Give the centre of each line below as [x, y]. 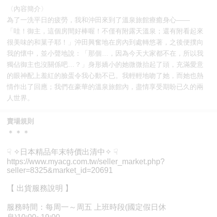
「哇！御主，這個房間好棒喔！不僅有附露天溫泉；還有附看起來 [105, 31]
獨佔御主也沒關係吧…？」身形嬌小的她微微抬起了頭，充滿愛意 [105, 64]
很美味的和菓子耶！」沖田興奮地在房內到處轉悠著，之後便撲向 [105, 42]
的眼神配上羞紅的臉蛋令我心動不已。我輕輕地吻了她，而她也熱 [105, 75]
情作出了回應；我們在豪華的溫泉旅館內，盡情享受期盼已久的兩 [105, 86]
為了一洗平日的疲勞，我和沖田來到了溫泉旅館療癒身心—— [99, 20]
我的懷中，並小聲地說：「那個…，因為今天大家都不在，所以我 [105, 53]
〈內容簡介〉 [27, 8]
